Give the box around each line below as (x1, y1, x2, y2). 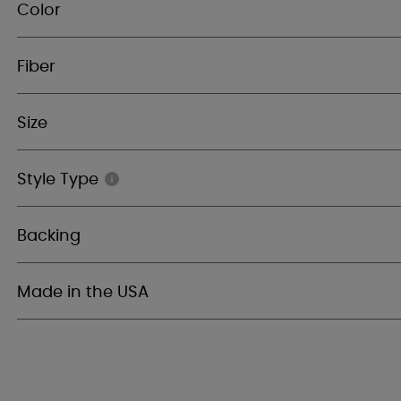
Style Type (17, 172, 98, 188)
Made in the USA (17, 285, 149, 301)
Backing (17, 228, 81, 244)
